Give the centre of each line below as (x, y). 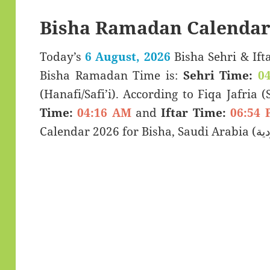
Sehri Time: (218, 76)
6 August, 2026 (128, 57)
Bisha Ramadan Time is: (111, 76)
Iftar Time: (193, 113)
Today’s (62, 57)
